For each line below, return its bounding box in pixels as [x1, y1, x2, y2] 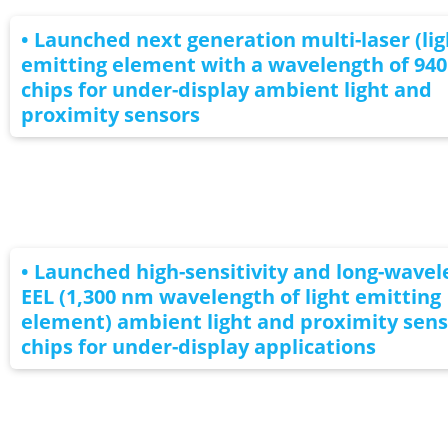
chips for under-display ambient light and [20, 75, 432, 103]
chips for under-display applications [20, 332, 376, 360]
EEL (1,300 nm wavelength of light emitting [20, 282, 441, 310]
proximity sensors [20, 100, 200, 128]
